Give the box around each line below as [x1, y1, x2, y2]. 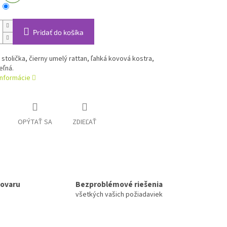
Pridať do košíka [32, 28, 84, 37]
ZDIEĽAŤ [72, 117, 97, 128]
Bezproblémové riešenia [75, 179, 163, 191]
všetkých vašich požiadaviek [75, 190, 163, 200]
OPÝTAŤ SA [17, 117, 52, 128]
